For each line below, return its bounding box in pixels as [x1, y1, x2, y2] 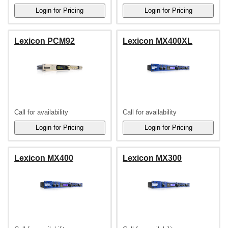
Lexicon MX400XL [123, 37, 193, 46]
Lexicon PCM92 [14, 37, 75, 46]
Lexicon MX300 [123, 154, 182, 163]
